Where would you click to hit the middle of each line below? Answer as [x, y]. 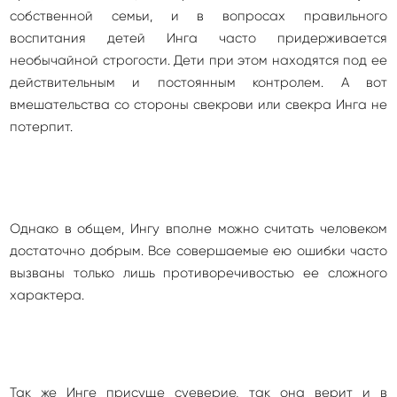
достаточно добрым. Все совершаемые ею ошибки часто [198, 251]
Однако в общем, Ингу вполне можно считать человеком [198, 229]
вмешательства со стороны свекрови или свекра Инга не [198, 105]
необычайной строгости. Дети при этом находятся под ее [198, 60]
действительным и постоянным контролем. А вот [198, 82]
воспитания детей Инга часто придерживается [198, 38]
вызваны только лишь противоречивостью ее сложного [198, 273]
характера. [47, 295]
